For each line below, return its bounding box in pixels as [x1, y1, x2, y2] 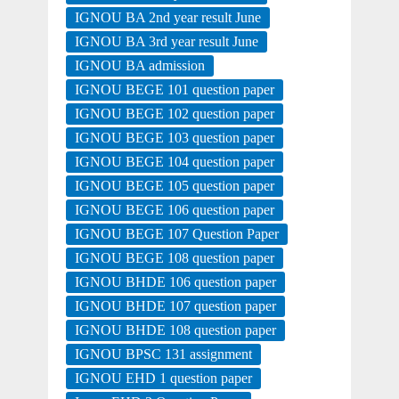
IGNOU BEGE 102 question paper [74, 106, 274, 122]
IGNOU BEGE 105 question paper [74, 178, 274, 194]
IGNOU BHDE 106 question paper [74, 274, 276, 290]
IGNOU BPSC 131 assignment [74, 346, 252, 362]
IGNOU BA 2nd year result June [74, 10, 261, 26]
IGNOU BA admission [74, 58, 205, 74]
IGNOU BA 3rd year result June [74, 34, 258, 50]
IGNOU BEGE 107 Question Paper [74, 226, 279, 242]
